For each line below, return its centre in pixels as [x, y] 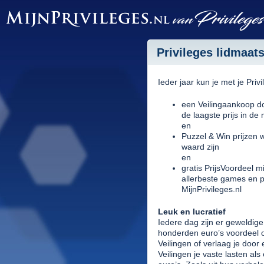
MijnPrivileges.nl [212, 189]
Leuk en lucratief [192, 212]
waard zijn [200, 147]
